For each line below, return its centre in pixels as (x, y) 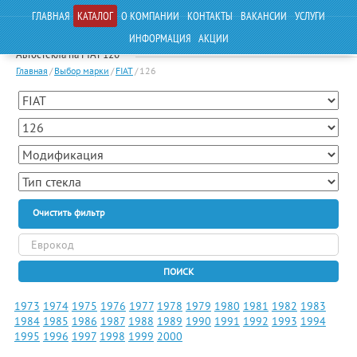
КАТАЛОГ (95, 16)
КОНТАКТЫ (210, 16)
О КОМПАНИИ (150, 16)
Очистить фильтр (69, 212)
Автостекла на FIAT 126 (68, 54)
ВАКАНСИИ (264, 16)
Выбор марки (82, 71)
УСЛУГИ (310, 16)
